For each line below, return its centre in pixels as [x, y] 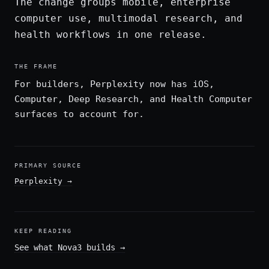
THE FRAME [36, 66]
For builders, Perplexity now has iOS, [114, 84]
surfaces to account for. [79, 114]
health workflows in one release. [110, 35]
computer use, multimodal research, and [128, 18]
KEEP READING [43, 231]
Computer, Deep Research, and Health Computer [133, 99]
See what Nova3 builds [65, 247]
